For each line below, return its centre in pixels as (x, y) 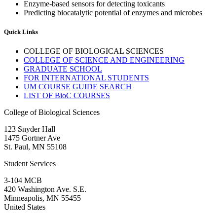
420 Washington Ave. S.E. (45, 189)
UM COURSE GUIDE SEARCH (78, 87)
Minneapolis (23, 198)
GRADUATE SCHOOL (63, 69)
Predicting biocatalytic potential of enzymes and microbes (113, 12)
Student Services (30, 164)
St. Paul (16, 147)
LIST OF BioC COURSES (67, 96)
